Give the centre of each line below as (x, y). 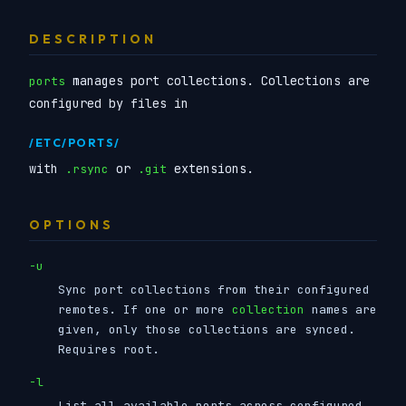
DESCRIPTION (93, 39)
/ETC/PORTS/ (75, 142)
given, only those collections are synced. (207, 329)
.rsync (87, 169)
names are (341, 309)
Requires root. (109, 349)
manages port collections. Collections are (217, 80)
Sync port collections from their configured (214, 289)
